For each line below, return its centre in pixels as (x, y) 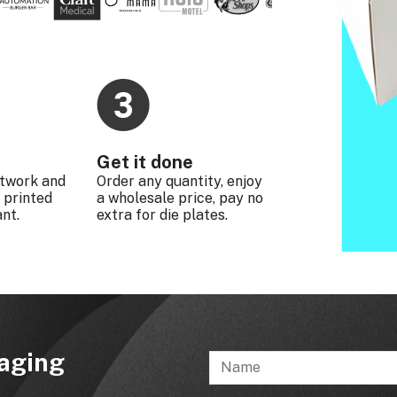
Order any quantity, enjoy (180, 182)
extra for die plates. (163, 215)
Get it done (145, 163)
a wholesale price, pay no (180, 198)
